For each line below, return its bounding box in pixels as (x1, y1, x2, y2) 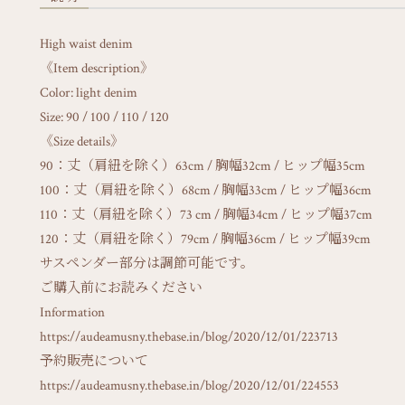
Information (40, 304, 105, 321)
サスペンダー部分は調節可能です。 (40, 255, 254, 272)
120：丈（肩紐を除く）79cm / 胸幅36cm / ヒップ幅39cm (40, 231, 371, 248)
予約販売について (40, 353, 148, 370)
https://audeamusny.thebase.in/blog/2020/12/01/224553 (40, 377, 339, 394)
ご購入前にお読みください (40, 279, 202, 297)
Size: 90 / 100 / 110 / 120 (40, 108, 169, 126)
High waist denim (40, 35, 133, 52)
